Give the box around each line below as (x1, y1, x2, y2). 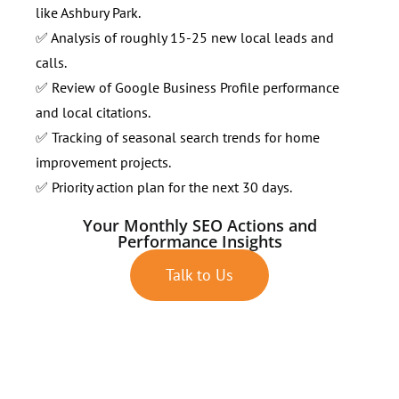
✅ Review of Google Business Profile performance (36, 77, 339, 96)
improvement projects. (36, 152, 171, 171)
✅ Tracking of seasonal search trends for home (36, 127, 320, 146)
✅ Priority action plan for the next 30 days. (36, 177, 292, 196)
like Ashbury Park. (36, 3, 141, 21)
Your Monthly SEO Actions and (82, 214, 317, 236)
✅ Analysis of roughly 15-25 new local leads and (36, 28, 334, 46)
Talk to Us (166, 264, 233, 285)
